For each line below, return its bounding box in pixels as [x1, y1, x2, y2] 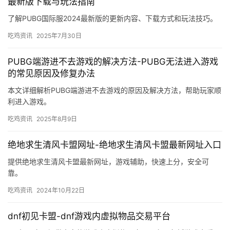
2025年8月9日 [36, 115, 77, 123]
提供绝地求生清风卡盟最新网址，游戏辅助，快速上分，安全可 [8, 157, 209, 166]
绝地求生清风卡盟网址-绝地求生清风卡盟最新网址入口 [8, 140, 221, 150]
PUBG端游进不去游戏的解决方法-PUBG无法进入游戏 [8, 56, 218, 67]
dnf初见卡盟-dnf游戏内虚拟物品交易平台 [8, 211, 170, 222]
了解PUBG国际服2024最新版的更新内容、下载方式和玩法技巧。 [8, 14, 217, 23]
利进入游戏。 [8, 97, 51, 106]
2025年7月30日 [36, 32, 82, 40]
